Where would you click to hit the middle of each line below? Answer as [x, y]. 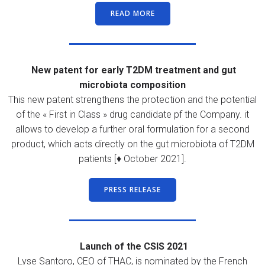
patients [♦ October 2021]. [132, 159]
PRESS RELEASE [132, 189]
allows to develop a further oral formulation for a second [132, 129]
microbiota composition [132, 85]
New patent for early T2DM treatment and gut [132, 70]
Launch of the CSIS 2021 [132, 246]
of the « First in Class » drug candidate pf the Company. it [132, 114]
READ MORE [132, 13]
